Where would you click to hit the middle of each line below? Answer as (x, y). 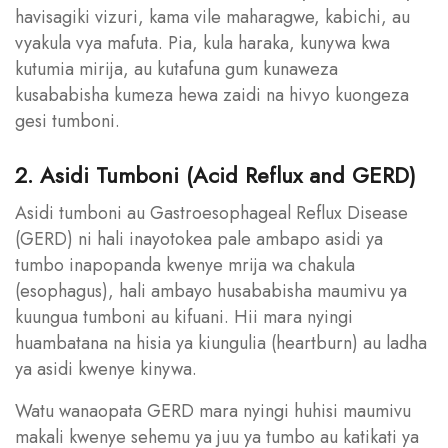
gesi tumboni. (67, 120)
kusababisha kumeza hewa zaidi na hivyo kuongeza (212, 94)
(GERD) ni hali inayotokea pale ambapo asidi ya (199, 238)
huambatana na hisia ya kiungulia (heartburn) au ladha (221, 342)
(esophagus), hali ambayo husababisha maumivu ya (211, 290)
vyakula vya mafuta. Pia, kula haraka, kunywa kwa (202, 42)
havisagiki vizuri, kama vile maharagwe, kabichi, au (212, 16)
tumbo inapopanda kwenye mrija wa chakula (185, 264)
